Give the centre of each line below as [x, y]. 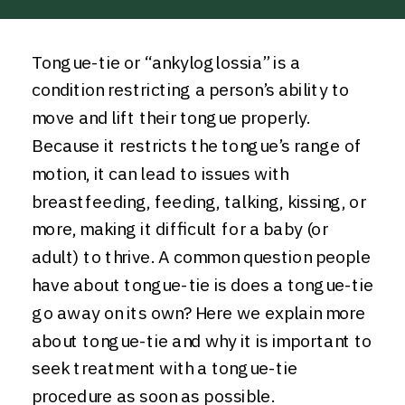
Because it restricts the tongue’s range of [197, 146]
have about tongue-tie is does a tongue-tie [202, 285]
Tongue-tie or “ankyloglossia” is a [166, 62]
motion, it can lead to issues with [160, 174]
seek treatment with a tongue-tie [165, 368]
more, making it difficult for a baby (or [180, 229]
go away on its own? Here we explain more [199, 313]
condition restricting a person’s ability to [191, 89]
